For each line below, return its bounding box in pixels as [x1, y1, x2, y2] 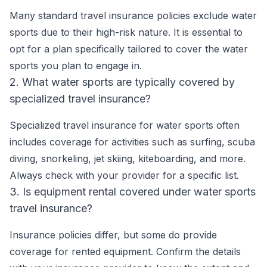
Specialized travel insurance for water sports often [10, 119, 240, 131]
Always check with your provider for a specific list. [10, 169, 239, 181]
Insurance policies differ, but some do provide [10, 229, 217, 241]
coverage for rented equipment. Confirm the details [10, 246, 241, 257]
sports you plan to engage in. [10, 60, 142, 72]
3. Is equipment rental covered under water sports [10, 185, 256, 198]
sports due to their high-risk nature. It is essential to [10, 26, 243, 38]
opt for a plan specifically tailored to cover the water [10, 43, 248, 55]
